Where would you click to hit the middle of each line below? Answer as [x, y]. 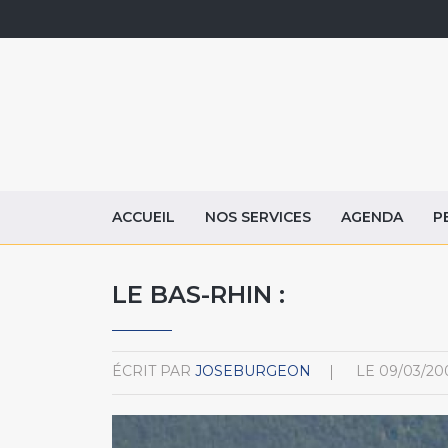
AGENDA [372, 216]
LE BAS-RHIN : [198, 294]
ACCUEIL [143, 216]
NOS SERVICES [258, 216]
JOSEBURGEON [253, 370]
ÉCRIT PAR [151, 370]
